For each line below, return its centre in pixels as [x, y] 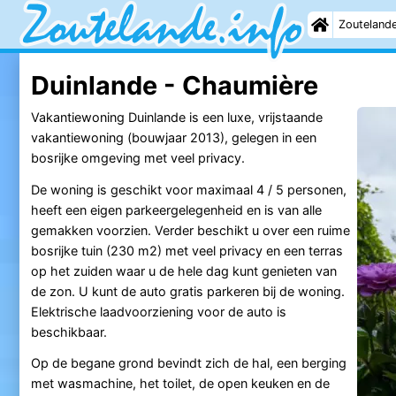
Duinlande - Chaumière [174, 85]
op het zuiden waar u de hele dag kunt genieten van [183, 270]
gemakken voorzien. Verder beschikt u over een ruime [190, 230]
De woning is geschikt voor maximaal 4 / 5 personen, [188, 189]
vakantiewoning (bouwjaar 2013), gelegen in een [173, 137]
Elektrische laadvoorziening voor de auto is [158, 311]
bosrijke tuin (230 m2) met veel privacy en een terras [187, 250]
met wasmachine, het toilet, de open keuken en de [180, 384]
